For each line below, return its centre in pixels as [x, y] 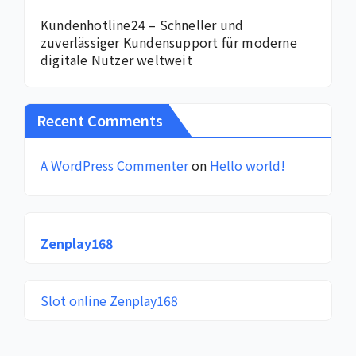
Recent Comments [100, 120]
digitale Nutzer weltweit [116, 60]
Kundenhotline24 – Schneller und [142, 25]
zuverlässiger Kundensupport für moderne [169, 43]
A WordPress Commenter [114, 165]
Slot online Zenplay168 [109, 300]
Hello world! [248, 165]
